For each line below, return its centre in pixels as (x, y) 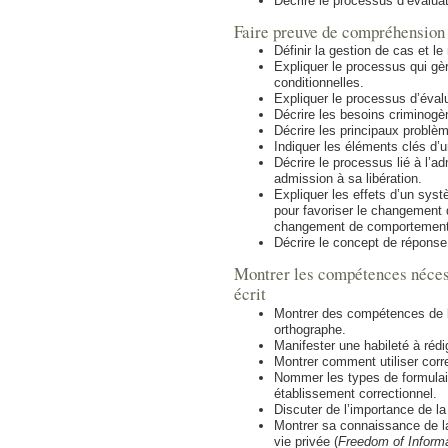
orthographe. (310, 329)
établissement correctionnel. (355, 393)
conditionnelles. (319, 83)
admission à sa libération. (348, 179)
